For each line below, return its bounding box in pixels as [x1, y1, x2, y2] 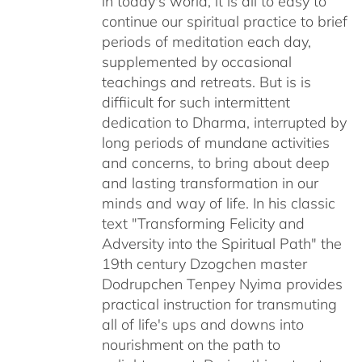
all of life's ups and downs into [101, 315, 304, 334]
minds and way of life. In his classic [101, 194, 335, 213]
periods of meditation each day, [101, 32, 311, 51]
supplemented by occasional [101, 53, 292, 71]
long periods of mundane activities [101, 133, 330, 152]
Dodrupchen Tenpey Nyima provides [101, 275, 343, 293]
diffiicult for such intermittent [101, 93, 290, 112]
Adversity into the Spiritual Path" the [101, 234, 342, 253]
